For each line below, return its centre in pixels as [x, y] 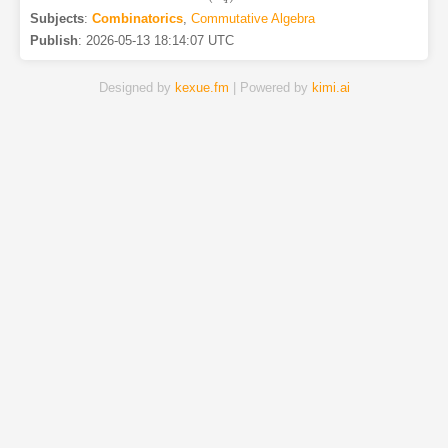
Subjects [56, 19]
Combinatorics [137, 19]
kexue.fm [201, 88]
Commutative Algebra [252, 19]
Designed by [136, 88]
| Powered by [270, 88]
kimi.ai [330, 88]
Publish [53, 41]
